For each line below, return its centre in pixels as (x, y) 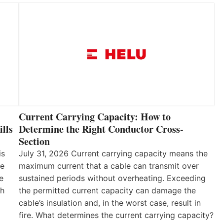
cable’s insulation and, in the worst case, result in (110, 203)
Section (34, 141)
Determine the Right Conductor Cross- (101, 129)
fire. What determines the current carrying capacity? (116, 215)
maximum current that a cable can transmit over (109, 166)
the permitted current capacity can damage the (107, 190)
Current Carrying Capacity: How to (95, 116)
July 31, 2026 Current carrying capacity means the (113, 153)
